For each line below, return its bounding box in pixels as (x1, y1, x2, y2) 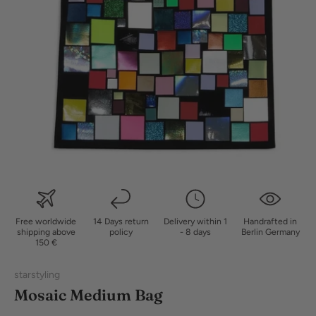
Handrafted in (243, 216, 297, 227)
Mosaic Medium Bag (14, 286, 163, 305)
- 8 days (180, 226, 211, 238)
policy (109, 226, 133, 238)
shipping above (16, 226, 75, 238)
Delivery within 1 (164, 216, 227, 227)
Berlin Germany (241, 226, 300, 238)
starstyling (14, 269, 60, 281)
